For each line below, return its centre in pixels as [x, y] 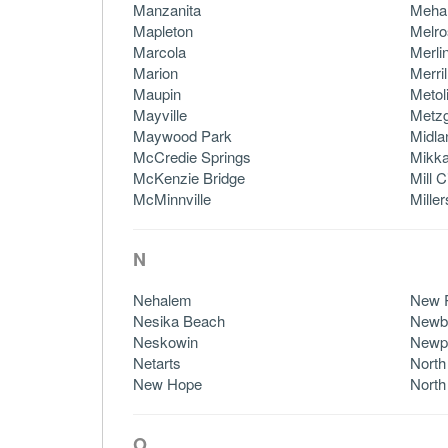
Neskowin [165, 341]
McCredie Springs [192, 156]
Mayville [160, 114]
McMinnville [172, 198]
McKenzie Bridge [189, 177]
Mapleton [163, 30]
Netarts [157, 362]
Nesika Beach [179, 320]
